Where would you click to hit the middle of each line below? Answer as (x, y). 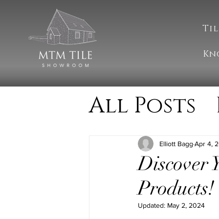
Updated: (153, 205)
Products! (176, 188)
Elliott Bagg (176, 143)
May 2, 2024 (186, 205)
